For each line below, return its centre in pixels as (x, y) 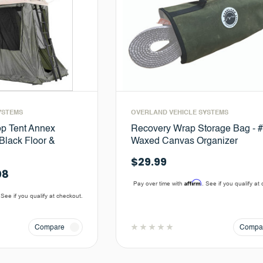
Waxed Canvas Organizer (184, 141)
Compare (49, 227)
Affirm (193, 182)
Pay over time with (159, 183)
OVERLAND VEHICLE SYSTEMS (179, 113)
